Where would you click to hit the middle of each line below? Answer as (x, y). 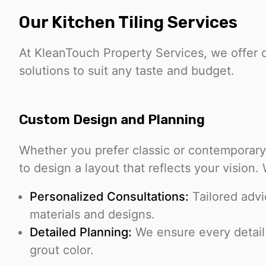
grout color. (62, 250)
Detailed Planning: (81, 232)
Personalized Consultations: (109, 197)
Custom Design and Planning (112, 120)
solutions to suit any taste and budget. (127, 71)
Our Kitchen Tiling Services (128, 23)
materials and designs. (92, 215)
